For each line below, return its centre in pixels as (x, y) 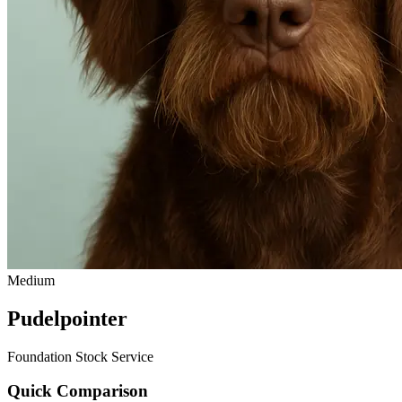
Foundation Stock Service (80, 356)
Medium (31, 280)
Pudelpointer (67, 318)
